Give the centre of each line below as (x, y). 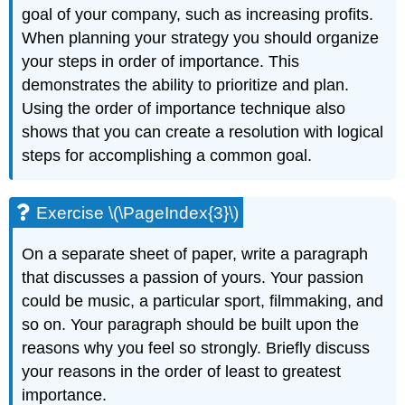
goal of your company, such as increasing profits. (198, 15)
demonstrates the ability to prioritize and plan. (186, 85)
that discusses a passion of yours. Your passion (193, 277)
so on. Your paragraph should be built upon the (191, 324)
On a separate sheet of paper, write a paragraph (195, 254)
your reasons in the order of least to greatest (182, 371)
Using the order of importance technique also (184, 109)
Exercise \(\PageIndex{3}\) (138, 213)
